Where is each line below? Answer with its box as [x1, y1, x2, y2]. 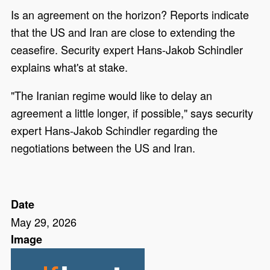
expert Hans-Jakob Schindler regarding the [11, 122, 218, 139]
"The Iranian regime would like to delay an [11, 87, 213, 104]
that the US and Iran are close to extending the [11, 24, 236, 40]
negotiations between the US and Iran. [11, 140, 196, 156]
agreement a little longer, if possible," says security [11, 105, 254, 121]
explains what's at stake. [11, 59, 128, 75]
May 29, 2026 [11, 214, 77, 230]
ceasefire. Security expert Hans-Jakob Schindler [11, 42, 243, 58]
